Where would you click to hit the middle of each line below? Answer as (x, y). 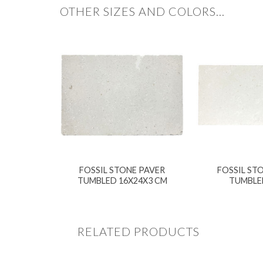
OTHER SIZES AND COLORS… (142, 11)
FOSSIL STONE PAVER (122, 170)
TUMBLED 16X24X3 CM (122, 181)
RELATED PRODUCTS (139, 231)
